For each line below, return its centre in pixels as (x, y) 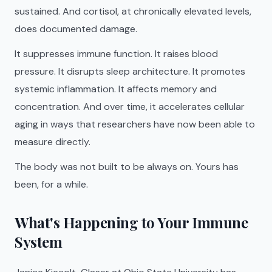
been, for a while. (51, 184)
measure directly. (53, 142)
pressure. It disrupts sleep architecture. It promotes (130, 71)
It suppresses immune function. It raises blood (116, 54)
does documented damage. (76, 29)
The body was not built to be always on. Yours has (127, 167)
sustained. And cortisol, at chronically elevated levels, (133, 11)
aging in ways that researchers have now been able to (135, 124)
